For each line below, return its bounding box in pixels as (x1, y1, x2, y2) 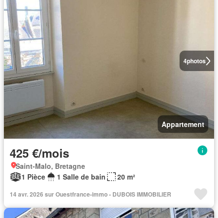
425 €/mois (10, 145, 69, 161)
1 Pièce (21, 172, 45, 182)
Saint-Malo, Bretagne (16, 161, 85, 171)
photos (186, 56, 206, 65)
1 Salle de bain (57, 172, 106, 182)
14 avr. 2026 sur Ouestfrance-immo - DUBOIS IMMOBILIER (10, 190, 171, 199)
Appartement (162, 119, 204, 129)
